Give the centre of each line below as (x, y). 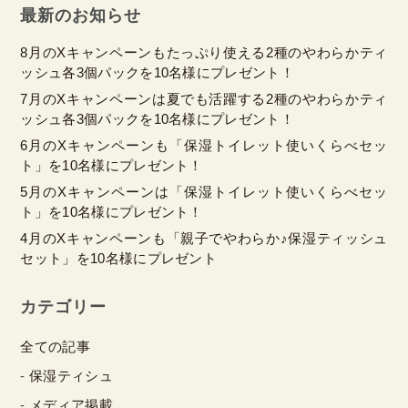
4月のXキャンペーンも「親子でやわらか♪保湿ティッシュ (204, 239)
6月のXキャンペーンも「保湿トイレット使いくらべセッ (204, 146)
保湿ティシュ (71, 376)
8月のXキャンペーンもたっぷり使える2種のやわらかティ (204, 53)
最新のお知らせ (81, 16)
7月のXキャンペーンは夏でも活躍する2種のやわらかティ (204, 99)
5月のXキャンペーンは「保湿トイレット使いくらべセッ (204, 192)
